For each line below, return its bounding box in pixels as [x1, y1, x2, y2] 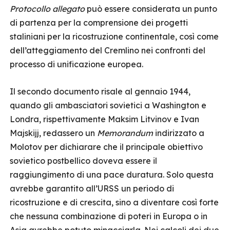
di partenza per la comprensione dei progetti [10, 17, 188, 28]
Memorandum [97, 128, 153, 138]
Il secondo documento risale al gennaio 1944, [10, 86, 190, 97]
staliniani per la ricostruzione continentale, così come [10, 31, 219, 42]
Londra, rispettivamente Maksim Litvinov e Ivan [10, 114, 199, 124]
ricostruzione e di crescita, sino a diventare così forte [10, 197, 219, 207]
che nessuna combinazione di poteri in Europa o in [10, 211, 207, 221]
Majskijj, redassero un [10, 128, 97, 138]
